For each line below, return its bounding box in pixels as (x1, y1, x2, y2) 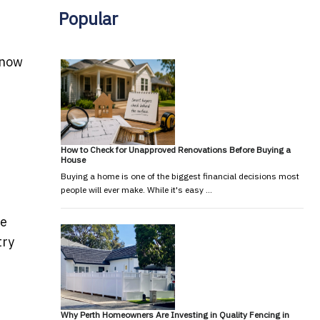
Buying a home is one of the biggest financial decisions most (60, 170, 299, 181)
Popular (58, 6, 118, 30)
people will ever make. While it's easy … (60, 184, 212, 195)
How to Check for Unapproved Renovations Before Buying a (60, 144, 291, 155)
